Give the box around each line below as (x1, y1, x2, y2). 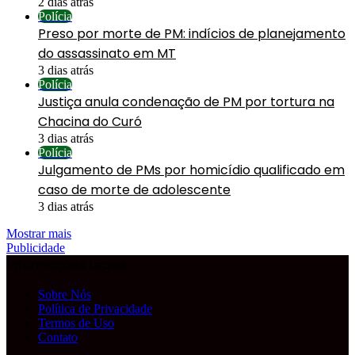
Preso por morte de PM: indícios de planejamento (38, 24, 345, 43)
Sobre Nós (38, 287, 91, 301)
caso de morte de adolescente (38, 180, 231, 199)
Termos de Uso (38, 315, 114, 330)
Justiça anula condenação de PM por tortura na (38, 92, 334, 111)
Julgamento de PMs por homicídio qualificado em (38, 160, 345, 179)
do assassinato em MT (38, 44, 176, 63)
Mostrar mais (6, 226, 71, 240)
